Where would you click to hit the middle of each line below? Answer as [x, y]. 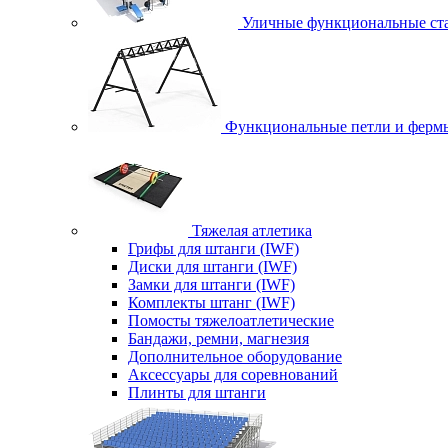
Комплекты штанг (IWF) [211, 302]
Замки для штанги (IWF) [211, 284]
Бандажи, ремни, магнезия [218, 338]
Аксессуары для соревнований [233, 374]
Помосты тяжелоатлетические [231, 320]
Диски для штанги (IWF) [212, 266]
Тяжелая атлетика [252, 230]
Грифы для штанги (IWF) [213, 248]
